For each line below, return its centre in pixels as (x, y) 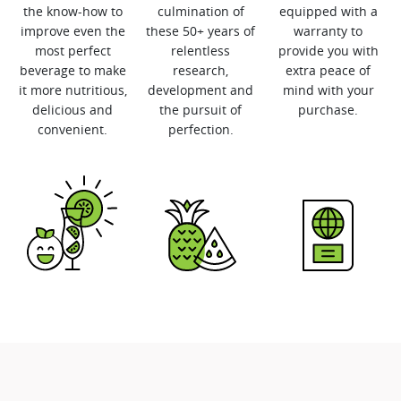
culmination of (200, 11)
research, (200, 70)
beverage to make (73, 70)
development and (200, 90)
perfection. (200, 129)
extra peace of (328, 70)
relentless (200, 51)
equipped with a (328, 11)
